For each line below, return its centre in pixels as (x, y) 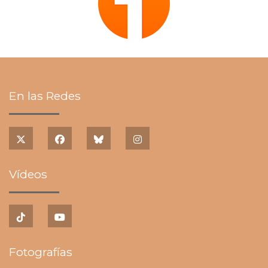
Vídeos (28, 174)
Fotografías (41, 252)
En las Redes (45, 96)
